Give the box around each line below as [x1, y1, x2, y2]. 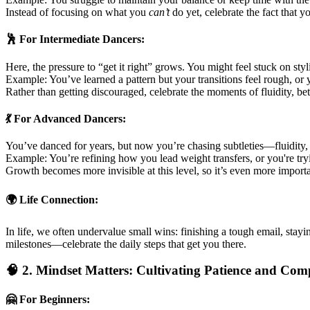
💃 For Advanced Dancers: [6, 112, 126, 125]
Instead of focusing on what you [6, 6, 149, 19]
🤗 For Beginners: [6, 293, 90, 305]
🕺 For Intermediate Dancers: [6, 33, 145, 46]
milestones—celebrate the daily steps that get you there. [6, 237, 246, 250]
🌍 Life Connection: [6, 194, 98, 206]
